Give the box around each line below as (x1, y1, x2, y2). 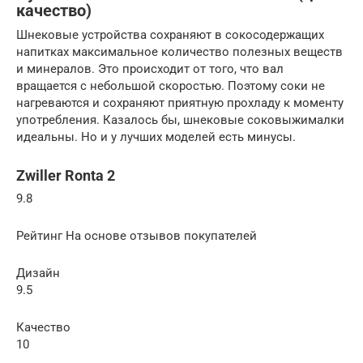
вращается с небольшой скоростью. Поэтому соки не (16, 79, 325, 94)
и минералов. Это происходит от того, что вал (16, 62, 284, 77)
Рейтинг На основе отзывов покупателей (16, 228, 257, 244)
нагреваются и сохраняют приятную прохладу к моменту (16, 96, 344, 111)
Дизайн (16, 266, 60, 281)
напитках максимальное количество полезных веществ (16, 45, 343, 60)
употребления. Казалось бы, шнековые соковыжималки (16, 113, 344, 128)
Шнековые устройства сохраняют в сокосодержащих (16, 28, 324, 43)
